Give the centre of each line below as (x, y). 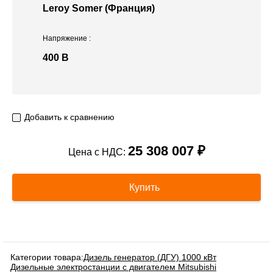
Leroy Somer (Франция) (99, 9)
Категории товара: (47, 257)
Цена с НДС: (98, 152)
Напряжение (66, 39)
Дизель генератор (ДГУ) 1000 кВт (150, 257)
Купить (143, 188)
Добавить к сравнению (69, 117)
